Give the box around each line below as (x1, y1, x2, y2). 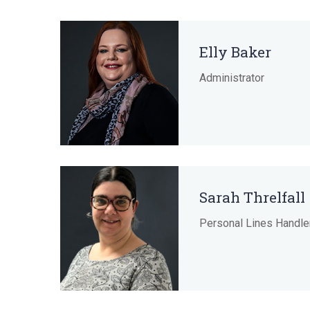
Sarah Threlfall (199, 188, 305, 208)
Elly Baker (199, 42, 271, 62)
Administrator (199, 71, 264, 85)
